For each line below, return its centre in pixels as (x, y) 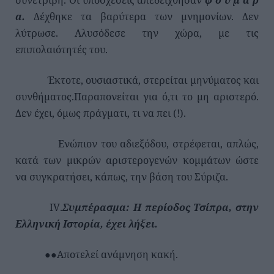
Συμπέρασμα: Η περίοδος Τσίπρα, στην (161, 207)
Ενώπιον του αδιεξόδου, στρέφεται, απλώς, (137, 143)
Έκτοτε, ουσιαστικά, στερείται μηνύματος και (137, 80)
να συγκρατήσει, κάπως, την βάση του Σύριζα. (122, 176)
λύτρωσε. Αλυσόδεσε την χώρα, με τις (137, 33)
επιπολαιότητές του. (61, 49)
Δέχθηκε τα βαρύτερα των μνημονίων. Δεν (146, 16)
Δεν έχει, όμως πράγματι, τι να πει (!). (101, 113)
